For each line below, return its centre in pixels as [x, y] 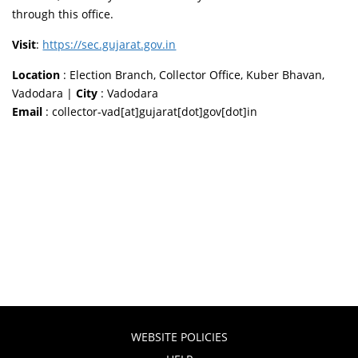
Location [36, 74]
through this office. [63, 14]
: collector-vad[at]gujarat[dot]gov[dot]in [150, 111]
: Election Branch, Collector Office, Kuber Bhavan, [193, 74]
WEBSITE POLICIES [179, 336]
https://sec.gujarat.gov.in [109, 44]
